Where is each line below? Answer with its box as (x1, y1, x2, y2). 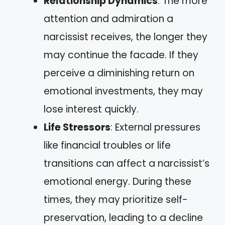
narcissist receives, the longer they (44, 30, 207, 44)
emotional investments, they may (44, 84, 203, 98)
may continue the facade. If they (44, 48, 198, 62)
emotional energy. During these (44, 174, 191, 188)
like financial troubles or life (44, 138, 171, 152)
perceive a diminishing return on (44, 66, 194, 80)
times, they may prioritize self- (44, 192, 188, 206)
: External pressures (110, 120, 200, 134)
